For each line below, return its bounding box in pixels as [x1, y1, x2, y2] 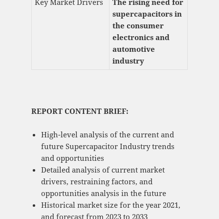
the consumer [112, 21, 164, 31]
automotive [112, 44, 155, 54]
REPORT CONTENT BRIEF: [31, 106, 129, 116]
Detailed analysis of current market [41, 165, 165, 175]
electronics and [112, 32, 170, 43]
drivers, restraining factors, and [41, 176, 153, 187]
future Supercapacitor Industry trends [41, 141, 175, 152]
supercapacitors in [112, 9, 182, 19]
